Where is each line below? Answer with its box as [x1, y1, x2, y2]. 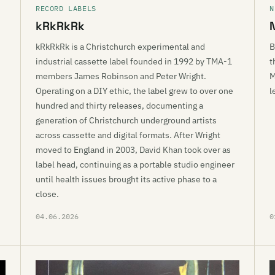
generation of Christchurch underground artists [36, 115, 217, 126]
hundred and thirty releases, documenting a [36, 100, 203, 111]
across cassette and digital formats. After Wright [36, 130, 220, 141]
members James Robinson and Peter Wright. [36, 71, 206, 82]
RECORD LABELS [36, 4, 96, 13]
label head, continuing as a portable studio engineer [36, 159, 234, 170]
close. [36, 188, 59, 199]
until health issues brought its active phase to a [36, 174, 217, 185]
